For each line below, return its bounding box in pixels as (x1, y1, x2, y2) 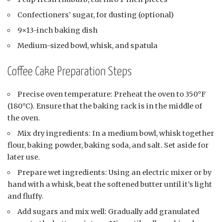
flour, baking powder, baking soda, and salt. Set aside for (7, 140, 209, 150)
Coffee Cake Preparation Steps (7, 66, 132, 78)
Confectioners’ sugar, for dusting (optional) (17, 10, 174, 20)
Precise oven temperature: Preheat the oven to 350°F (17, 89, 206, 99)
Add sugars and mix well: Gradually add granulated (17, 207, 200, 216)
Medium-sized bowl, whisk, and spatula (17, 41, 158, 51)
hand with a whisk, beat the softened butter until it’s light (7, 179, 212, 189)
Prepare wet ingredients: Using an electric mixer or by (17, 167, 212, 177)
